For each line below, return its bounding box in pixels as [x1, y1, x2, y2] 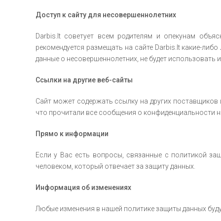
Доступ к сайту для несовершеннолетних [36, 11, 176, 19]
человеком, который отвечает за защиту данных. [36, 162, 195, 170]
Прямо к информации [36, 130, 109, 138]
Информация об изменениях [36, 184, 131, 191]
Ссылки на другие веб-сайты [36, 76, 133, 84]
